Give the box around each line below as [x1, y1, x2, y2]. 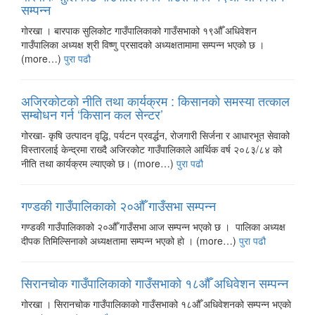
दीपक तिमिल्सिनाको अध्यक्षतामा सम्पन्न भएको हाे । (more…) [21, 233, 239, 247]
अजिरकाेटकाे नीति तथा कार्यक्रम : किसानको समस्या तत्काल [21, 91, 290, 110]
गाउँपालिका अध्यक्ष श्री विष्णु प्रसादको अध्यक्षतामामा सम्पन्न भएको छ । [21, 37, 264, 51]
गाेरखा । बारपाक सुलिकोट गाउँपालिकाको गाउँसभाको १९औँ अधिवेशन [21, 23, 257, 37]
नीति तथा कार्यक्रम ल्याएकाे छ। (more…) [21, 156, 176, 170]
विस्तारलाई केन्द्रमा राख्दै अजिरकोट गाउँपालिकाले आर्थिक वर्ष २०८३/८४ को [21, 142, 282, 156]
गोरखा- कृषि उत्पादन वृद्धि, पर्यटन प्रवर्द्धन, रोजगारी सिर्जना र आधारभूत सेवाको [21, 128, 290, 142]
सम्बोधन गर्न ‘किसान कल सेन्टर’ [21, 105, 163, 123]
